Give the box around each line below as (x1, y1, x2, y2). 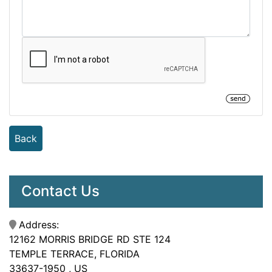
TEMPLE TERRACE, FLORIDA (9, 247, 143, 260)
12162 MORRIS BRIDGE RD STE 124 (9, 233, 171, 245)
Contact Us (21, 182, 100, 200)
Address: (19, 218, 62, 231)
